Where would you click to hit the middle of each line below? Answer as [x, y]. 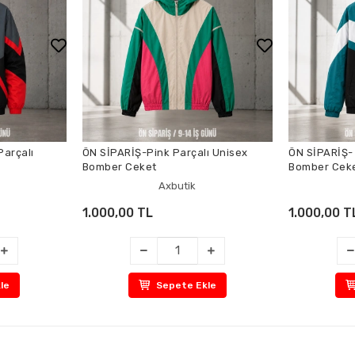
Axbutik [177, 185]
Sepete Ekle [186, 285]
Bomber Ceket [119, 166]
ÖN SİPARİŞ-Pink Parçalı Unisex [165, 152]
